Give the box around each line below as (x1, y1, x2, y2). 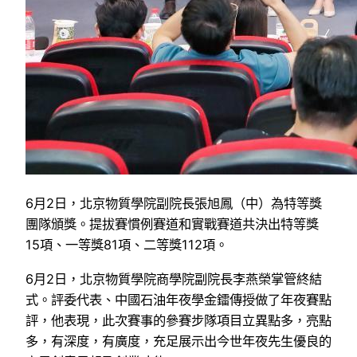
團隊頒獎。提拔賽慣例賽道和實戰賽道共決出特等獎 (25, 216, 319, 233)
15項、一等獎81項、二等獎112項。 (25, 237, 228, 253)
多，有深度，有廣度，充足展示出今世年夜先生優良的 (25, 332, 331, 349)
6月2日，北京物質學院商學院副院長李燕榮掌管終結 (25, 270, 322, 287)
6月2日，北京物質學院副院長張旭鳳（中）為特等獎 (25, 195, 322, 212)
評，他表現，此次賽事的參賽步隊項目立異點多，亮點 (25, 312, 331, 328)
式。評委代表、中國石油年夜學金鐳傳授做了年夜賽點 (25, 291, 331, 308)
